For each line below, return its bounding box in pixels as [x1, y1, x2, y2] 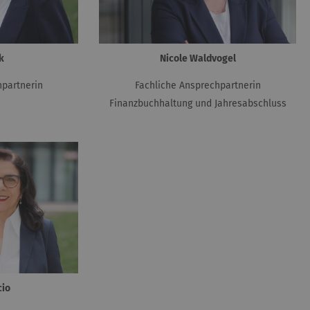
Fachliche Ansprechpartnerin [134, 80, 261, 92]
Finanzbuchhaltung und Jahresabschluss [109, 98, 286, 110]
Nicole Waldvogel [159, 53, 236, 65]
